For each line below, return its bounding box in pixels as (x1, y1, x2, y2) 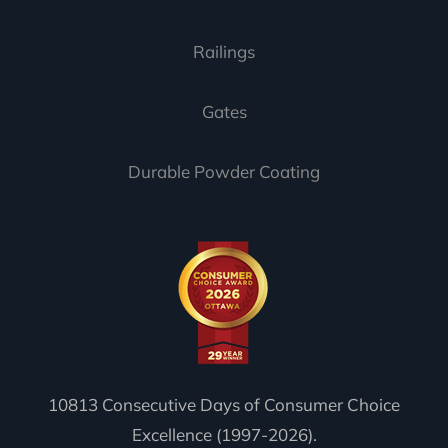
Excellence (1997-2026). (131, 423, 317, 445)
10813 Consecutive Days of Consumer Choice (48, 393, 400, 415)
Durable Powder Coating (128, 160, 320, 182)
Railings (193, 40, 255, 62)
